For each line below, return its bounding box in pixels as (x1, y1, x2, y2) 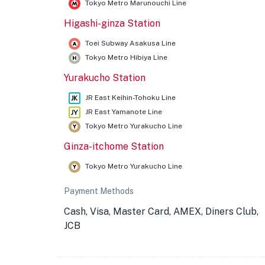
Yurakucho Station (64, 72, 146, 83)
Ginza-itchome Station (64, 141, 164, 152)
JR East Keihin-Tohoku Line (85, 93, 176, 102)
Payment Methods (64, 186, 134, 196)
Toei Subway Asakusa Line (85, 39, 176, 47)
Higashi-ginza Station (64, 18, 160, 29)
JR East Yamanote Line (85, 108, 162, 116)
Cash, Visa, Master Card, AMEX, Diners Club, (64, 206, 258, 217)
